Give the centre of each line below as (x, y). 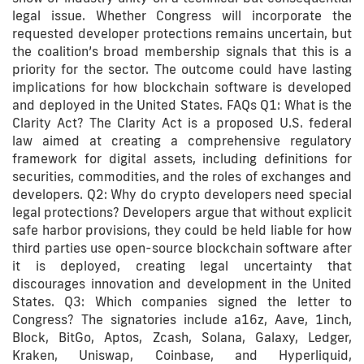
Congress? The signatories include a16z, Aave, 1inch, (182, 319)
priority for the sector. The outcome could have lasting (182, 69)
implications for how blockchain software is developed (182, 87)
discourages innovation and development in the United (182, 284)
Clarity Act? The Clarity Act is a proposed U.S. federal (182, 123)
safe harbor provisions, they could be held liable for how (182, 230)
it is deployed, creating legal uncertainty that (182, 266)
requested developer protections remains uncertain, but (182, 33)
